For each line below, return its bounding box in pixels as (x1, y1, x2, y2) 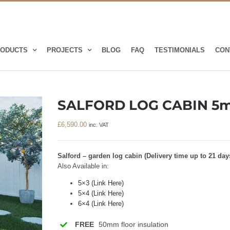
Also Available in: (57, 162, 109, 170)
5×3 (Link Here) (78, 179, 124, 187)
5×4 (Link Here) (78, 189, 124, 197)
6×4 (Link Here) (78, 200, 124, 207)
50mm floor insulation (96, 220, 168, 228)
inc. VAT (89, 122, 109, 128)
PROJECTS (47, 46, 83, 54)
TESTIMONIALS (155, 46, 205, 54)
